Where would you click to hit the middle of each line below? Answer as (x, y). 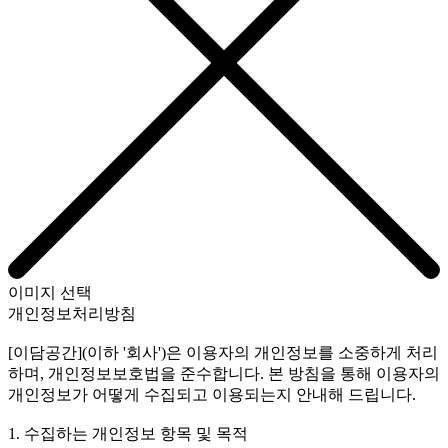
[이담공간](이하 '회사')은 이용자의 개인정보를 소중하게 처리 (223, 352)
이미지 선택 (50, 292)
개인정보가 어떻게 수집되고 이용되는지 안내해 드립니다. (212, 394)
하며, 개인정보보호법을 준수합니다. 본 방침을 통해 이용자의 (224, 373)
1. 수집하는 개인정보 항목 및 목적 (128, 433)
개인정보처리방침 (72, 313)
